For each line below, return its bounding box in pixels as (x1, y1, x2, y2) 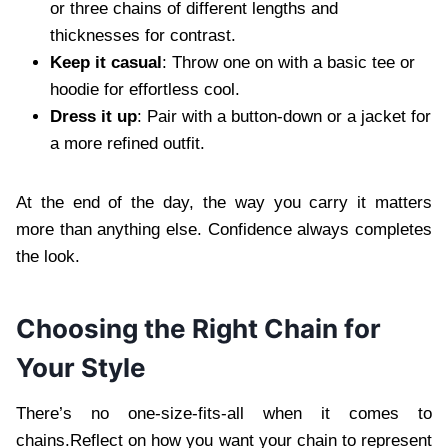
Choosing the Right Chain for (16, 312, 381, 344)
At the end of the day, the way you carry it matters (16, 192, 432, 212)
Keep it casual (50, 52, 162, 72)
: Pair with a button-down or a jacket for (137, 106, 431, 126)
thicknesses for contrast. (50, 25, 236, 45)
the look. (16, 246, 80, 266)
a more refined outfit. (50, 133, 205, 153)
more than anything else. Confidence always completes (16, 219, 432, 239)
